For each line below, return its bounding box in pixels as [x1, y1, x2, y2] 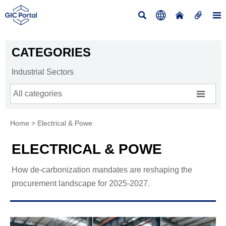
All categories [13, 89, 62, 98]
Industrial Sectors [11, 67, 74, 76]
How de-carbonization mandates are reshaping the [11, 165, 192, 174]
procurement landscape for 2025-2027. [11, 179, 150, 188]
